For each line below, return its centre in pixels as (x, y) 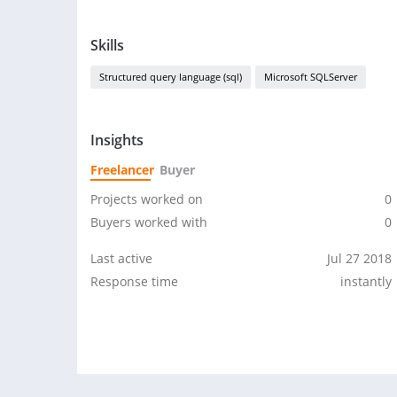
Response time (134, 281)
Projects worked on (147, 199)
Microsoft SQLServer (311, 77)
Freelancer (122, 170)
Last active (121, 258)
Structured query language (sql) (171, 77)
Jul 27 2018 (359, 258)
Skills (107, 45)
